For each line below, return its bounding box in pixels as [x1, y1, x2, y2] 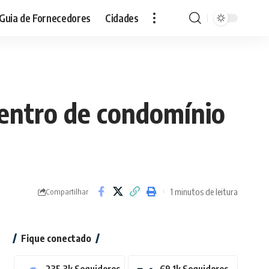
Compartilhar [46, 186, 88, 196]
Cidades [105, 11, 139, 25]
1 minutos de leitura [170, 186, 238, 197]
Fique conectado [20, 232, 91, 245]
